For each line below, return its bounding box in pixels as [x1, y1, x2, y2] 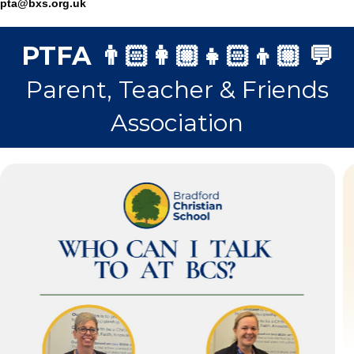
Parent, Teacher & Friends [25, 74, 329, 104]
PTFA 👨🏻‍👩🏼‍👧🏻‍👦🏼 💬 [21, 40, 333, 71]
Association [111, 107, 243, 137]
